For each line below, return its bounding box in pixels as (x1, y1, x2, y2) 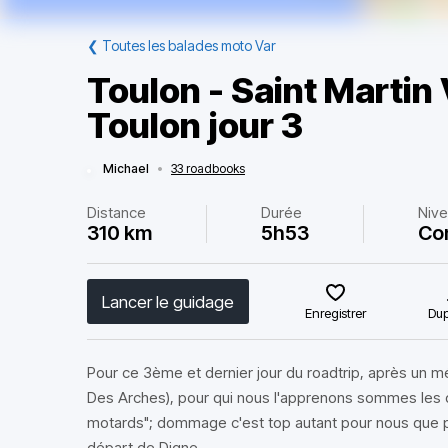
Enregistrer (305, 305, 367, 321)
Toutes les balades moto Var (102, 37, 276, 54)
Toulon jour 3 (87, 104, 303, 146)
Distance (87, 203, 146, 222)
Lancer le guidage (102, 291, 234, 312)
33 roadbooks (171, 161, 245, 176)
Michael (103, 161, 149, 176)
